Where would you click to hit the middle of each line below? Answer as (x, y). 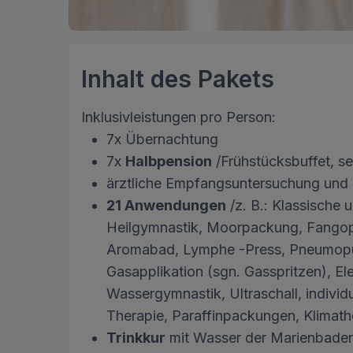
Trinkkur (136, 338)
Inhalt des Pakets (178, 79)
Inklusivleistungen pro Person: (178, 117)
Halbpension (169, 162)
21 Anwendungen (166, 206)
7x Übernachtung (162, 139)
